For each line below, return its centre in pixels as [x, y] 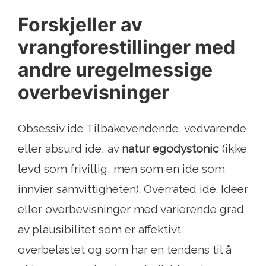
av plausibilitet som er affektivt [99, 229]
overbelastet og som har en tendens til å [125, 250]
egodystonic [186, 149]
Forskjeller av [80, 25]
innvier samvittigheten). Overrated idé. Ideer [133, 189]
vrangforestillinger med [126, 47]
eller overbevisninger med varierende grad [131, 209]
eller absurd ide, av [70, 149]
